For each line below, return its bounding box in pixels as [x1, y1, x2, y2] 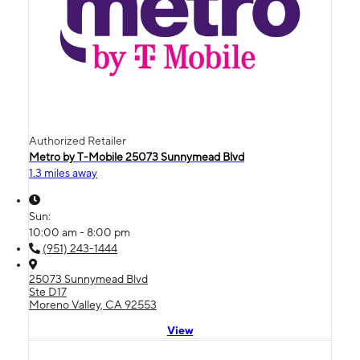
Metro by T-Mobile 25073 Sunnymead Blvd [29, 149, 244, 163]
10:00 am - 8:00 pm [29, 225, 130, 239]
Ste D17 [29, 284, 67, 298]
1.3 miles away [29, 166, 97, 179]
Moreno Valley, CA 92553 [29, 297, 157, 311]
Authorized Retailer [29, 133, 126, 147]
